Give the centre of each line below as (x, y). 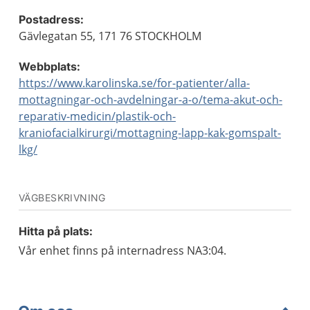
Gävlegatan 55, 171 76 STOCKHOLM (110, 36)
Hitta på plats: (56, 231)
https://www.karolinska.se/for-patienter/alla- (134, 83)
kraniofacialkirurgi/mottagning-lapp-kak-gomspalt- (150, 133)
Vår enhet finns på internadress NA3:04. (122, 250)
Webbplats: (49, 66)
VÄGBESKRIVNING (62, 198)
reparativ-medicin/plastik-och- (97, 116)
